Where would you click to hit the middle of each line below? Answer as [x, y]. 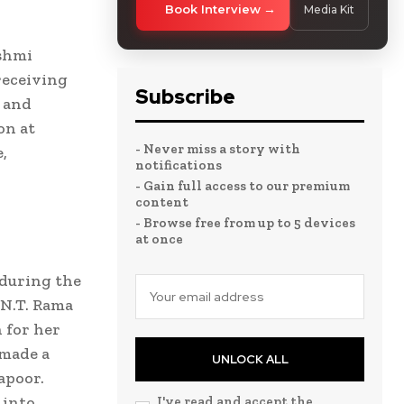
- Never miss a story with [218, 148]
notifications [179, 165]
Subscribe [185, 96]
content [162, 202]
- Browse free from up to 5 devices [245, 222]
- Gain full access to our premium [243, 185]
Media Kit [329, 9]
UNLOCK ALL [250, 359]
